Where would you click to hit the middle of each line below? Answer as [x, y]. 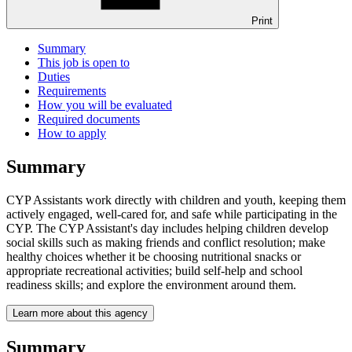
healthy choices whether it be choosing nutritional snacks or [154, 256]
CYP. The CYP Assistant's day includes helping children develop [167, 228]
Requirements [72, 91]
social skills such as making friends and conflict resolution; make [166, 242]
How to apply [72, 134]
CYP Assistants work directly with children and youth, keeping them [176, 200]
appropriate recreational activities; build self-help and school [154, 270]
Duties [54, 77]
